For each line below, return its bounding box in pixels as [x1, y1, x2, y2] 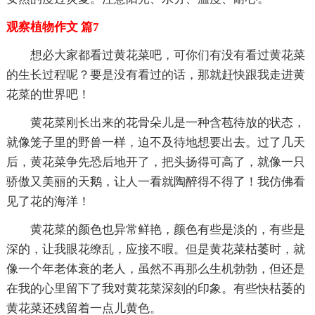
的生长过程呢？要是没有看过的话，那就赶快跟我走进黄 [6, 67, 305, 82]
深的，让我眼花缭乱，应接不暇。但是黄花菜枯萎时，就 [6, 242, 305, 256]
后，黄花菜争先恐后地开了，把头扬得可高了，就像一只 [6, 155, 305, 169]
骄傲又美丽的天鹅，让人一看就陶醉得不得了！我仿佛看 [6, 174, 305, 188]
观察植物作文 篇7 [6, 20, 99, 34]
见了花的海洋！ [6, 194, 90, 208]
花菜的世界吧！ [6, 87, 90, 101]
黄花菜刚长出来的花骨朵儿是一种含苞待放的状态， [30, 115, 305, 129]
